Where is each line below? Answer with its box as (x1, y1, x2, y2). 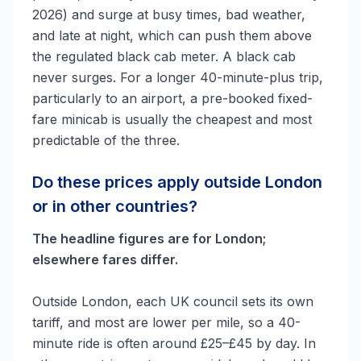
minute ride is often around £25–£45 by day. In (32, 335, 316, 351)
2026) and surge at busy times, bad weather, (32, 6, 305, 23)
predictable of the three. (32, 132, 180, 148)
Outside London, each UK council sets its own (32, 293, 313, 309)
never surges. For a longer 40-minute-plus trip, (32, 69, 323, 85)
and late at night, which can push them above (32, 27, 312, 44)
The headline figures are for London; (32, 230, 266, 247)
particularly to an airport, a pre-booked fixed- (32, 90, 313, 106)
